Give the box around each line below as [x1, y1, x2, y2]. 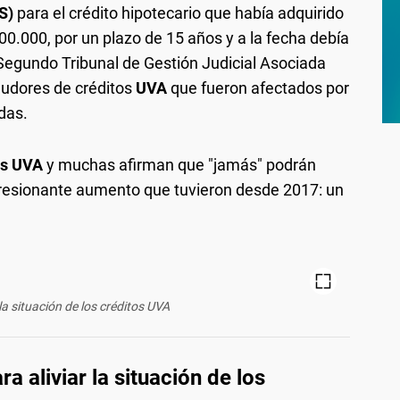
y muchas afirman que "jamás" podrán [43, 154, 316, 174]
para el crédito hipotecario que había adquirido [17, 3, 344, 22]
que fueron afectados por [167, 78, 349, 97]
